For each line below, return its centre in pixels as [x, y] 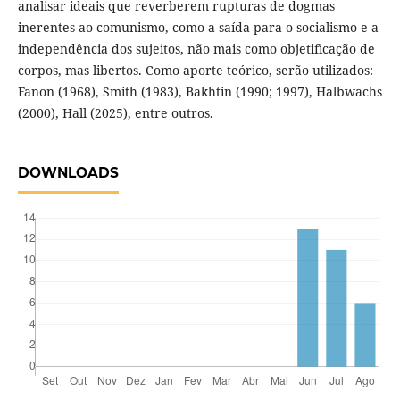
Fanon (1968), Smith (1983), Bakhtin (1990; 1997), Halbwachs [200, 92]
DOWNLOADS [68, 173]
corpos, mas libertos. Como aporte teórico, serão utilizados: [195, 71]
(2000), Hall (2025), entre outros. [115, 113]
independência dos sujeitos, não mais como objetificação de [196, 49]
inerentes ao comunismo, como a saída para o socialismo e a [198, 28]
